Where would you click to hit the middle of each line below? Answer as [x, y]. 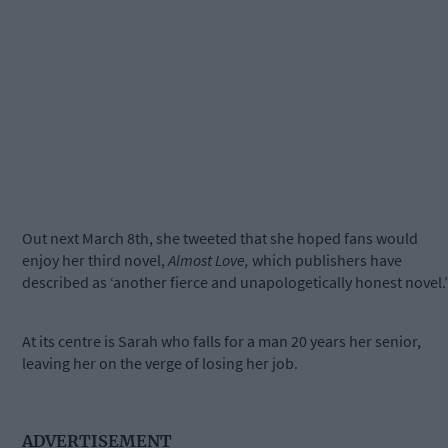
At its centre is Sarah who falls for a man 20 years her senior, [221, 341]
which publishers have [325, 260]
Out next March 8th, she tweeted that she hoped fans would [220, 238]
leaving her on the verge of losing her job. [161, 363]
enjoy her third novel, [95, 260]
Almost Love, [208, 260]
